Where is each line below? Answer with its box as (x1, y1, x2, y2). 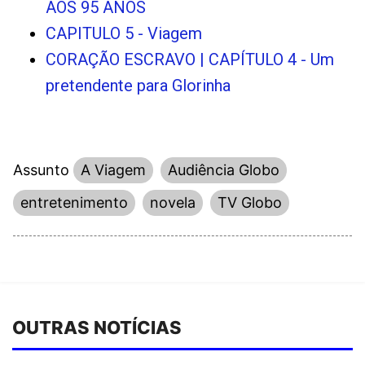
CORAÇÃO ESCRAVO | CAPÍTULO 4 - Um (46, 50, 334, 70)
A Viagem (81, 161, 146, 179)
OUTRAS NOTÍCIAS (12, 317, 182, 339)
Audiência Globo (168, 161, 279, 179)
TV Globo (218, 194, 282, 212)
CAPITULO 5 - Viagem (46, 24, 202, 44)
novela (150, 194, 196, 212)
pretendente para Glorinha (46, 76, 231, 96)
